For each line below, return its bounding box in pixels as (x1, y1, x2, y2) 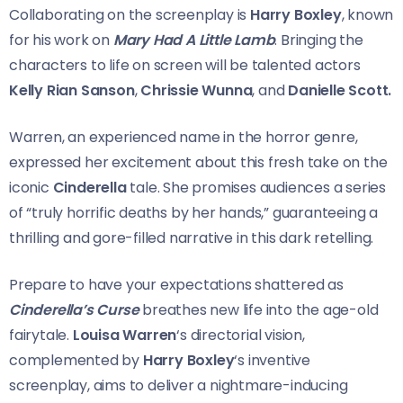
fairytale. (9, 324, 73, 345)
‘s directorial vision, (176, 324, 305, 345)
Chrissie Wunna (137, 79, 253, 101)
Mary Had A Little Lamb (112, 29, 275, 50)
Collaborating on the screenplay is (9, 4, 251, 25)
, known (341, 4, 394, 25)
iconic (9, 176, 53, 198)
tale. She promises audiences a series (126, 176, 387, 198)
